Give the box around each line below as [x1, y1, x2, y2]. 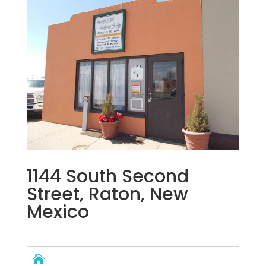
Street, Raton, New [26, 182, 188, 207]
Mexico [26, 199, 89, 225]
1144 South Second [26, 164, 189, 189]
